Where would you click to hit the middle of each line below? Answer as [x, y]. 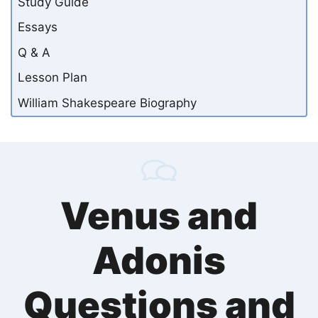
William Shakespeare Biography [107, 103]
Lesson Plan [53, 78]
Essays [38, 27]
